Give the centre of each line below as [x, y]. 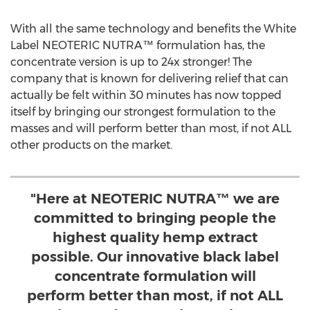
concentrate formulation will [155, 276]
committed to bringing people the [155, 218]
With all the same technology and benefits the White [153, 29]
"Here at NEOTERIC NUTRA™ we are [155, 199]
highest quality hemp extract [155, 237]
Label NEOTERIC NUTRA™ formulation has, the [138, 45]
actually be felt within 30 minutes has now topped [146, 95]
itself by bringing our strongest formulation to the [143, 112]
